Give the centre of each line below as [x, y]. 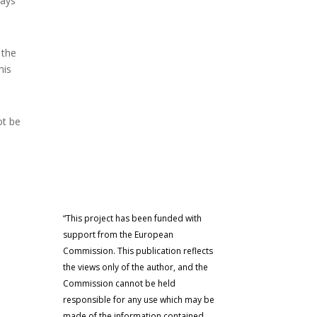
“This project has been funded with [133, 219]
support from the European [119, 235]
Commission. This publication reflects [138, 251]
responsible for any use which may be [139, 300]
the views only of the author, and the [136, 267]
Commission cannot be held [120, 284]
